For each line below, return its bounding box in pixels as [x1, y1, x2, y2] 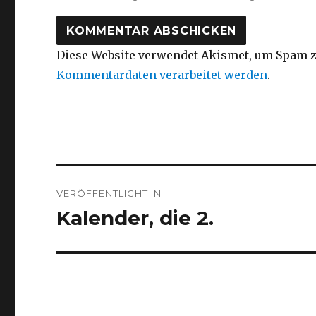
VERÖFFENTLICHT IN [56, 188, 162, 200]
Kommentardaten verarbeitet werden [56, 68, 268, 83]
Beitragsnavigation [56, 170, 228, 191]
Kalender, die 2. [56, 206, 214, 231]
